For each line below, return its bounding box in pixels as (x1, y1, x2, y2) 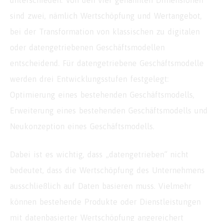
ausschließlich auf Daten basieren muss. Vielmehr (10, 182, 191, 191)
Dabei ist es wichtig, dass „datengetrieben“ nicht (10, 150, 188, 159)
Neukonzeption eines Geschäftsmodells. (10, 122, 154, 131)
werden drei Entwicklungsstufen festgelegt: (10, 74, 169, 84)
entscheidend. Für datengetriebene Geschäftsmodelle (10, 59, 204, 68)
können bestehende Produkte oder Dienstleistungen (10, 197, 201, 207)
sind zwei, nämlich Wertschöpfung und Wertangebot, (10, 11, 202, 21)
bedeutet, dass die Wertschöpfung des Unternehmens (10, 166, 205, 175)
